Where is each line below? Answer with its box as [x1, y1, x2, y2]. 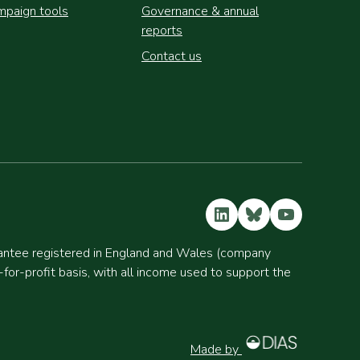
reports [141, 22, 182, 39]
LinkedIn [205, 200, 276, 227]
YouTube [269, 200, 342, 227]
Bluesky [237, 200, 305, 227]
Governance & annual [141, 2, 259, 20]
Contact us [141, 47, 202, 65]
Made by [190, 341, 242, 358]
